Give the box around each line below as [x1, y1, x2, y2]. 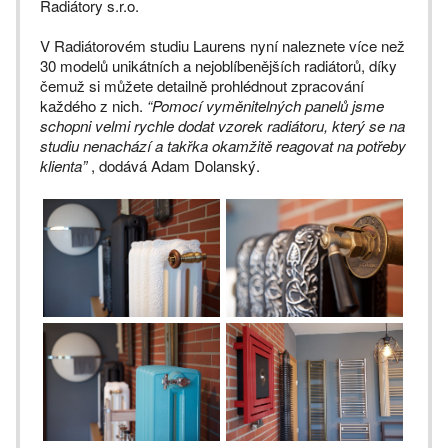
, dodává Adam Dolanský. [87, 155, 260, 177]
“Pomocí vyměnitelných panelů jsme [147, 95, 384, 117]
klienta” [40, 155, 87, 177]
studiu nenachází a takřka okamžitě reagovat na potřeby [40, 135, 406, 157]
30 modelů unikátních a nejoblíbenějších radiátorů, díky [40, 55, 397, 77]
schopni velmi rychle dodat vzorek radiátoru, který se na [40, 115, 405, 137]
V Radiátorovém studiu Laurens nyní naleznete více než [40, 35, 405, 57]
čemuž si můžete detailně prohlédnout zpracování [40, 75, 364, 97]
